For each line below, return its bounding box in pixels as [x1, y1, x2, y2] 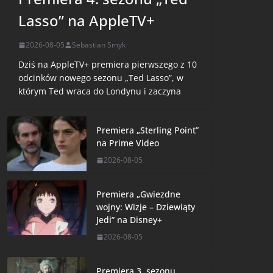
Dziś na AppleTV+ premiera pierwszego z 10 [18, 58, 197, 71]
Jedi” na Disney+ [96, 214, 163, 226]
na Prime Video [96, 137, 160, 149]
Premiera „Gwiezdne [96, 188, 181, 200]
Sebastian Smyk [72, 40, 126, 51]
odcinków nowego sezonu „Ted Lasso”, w [18, 72, 184, 84]
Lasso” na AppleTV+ [18, 10, 155, 31]
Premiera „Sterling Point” [96, 124, 199, 136]
